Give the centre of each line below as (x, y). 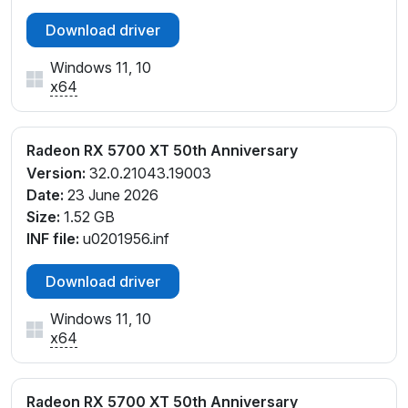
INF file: (53, 239)
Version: (56, 173)
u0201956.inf (124, 239)
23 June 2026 (111, 195)
